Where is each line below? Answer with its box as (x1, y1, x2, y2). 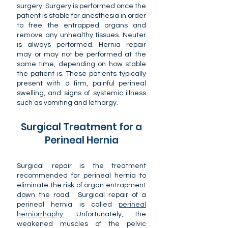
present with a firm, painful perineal (17, 80, 146, 87)
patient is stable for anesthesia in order (17, 12, 146, 19)
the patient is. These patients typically (17, 70, 146, 77)
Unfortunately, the (65, 211, 146, 218)
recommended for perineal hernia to (17, 172, 146, 179)
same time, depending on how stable (17, 61, 146, 68)
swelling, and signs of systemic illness (17, 90, 146, 97)
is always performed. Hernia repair (17, 41, 146, 48)
